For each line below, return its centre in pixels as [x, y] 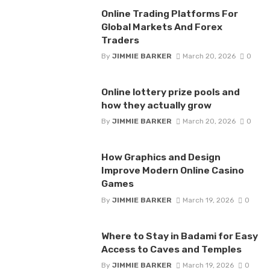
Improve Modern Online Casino [172, 171]
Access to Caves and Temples [171, 249]
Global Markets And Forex [162, 27]
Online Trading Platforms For [169, 13]
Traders [120, 40]
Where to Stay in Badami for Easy [179, 236]
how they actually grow [156, 105]
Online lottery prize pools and [170, 92]
